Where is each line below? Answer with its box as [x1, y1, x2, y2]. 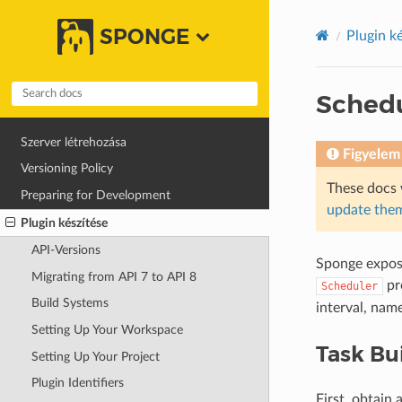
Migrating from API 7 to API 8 [31, 269, 197, 284]
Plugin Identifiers [31, 376, 124, 390]
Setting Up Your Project [31, 349, 160, 363]
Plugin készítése [21, 215, 109, 230]
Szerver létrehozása [21, 135, 127, 149]
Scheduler [320, 279, 378, 293]
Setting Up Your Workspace [31, 323, 183, 336]
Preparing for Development [21, 188, 171, 202]
